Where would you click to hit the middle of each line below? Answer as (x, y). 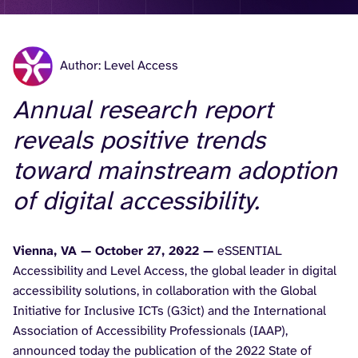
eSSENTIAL (250, 250)
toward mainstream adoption (175, 170)
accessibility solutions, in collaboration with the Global (165, 290)
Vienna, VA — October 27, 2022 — (115, 250)
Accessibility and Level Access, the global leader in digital (175, 270)
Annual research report (143, 109)
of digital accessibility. (136, 201)
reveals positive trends (139, 140)
